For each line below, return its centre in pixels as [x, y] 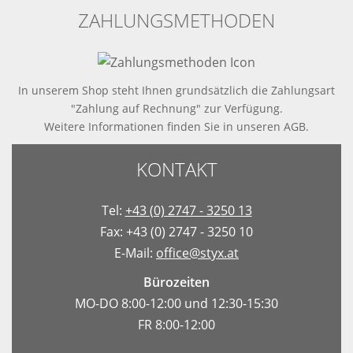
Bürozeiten [176, 282]
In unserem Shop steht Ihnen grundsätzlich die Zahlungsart [176, 91]
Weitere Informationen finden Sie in [140, 127]
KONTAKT [176, 169]
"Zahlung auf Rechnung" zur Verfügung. [176, 109]
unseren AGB [271, 127]
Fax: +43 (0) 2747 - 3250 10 [176, 231]
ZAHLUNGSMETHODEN [176, 20]
